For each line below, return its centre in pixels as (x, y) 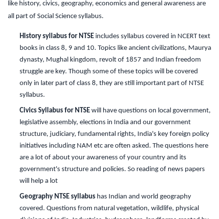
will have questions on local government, (150, 110)
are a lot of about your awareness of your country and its (103, 157)
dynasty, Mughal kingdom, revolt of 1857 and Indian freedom (110, 60)
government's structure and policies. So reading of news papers (112, 169)
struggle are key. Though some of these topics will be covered (109, 71)
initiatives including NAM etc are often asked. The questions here (114, 146)
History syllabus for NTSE (57, 36)
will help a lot (39, 181)
